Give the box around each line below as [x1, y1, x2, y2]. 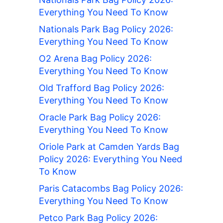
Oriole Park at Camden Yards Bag [39, 141, 179, 152]
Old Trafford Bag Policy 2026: [39, 83, 164, 94]
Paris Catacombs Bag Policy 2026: [39, 183, 183, 194]
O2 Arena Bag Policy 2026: [39, 53, 152, 64]
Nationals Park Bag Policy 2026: [39, 24, 173, 35]
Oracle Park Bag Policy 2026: [39, 112, 161, 123]
